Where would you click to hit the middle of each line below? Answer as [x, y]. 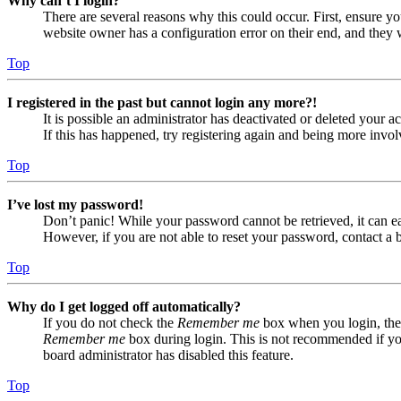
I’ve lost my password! [75, 205]
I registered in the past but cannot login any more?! [162, 103]
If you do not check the [110, 323]
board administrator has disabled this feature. [168, 355]
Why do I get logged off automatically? [124, 307]
